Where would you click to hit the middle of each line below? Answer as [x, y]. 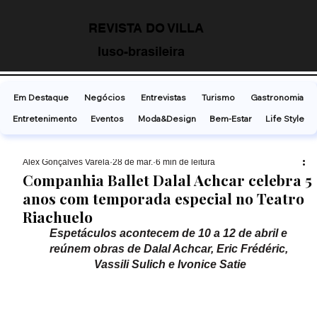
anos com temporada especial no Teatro [164, 198]
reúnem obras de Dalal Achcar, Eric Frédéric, [170, 249]
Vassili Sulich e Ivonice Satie [170, 265]
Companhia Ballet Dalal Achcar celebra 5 [168, 180]
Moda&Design [167, 119]
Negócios [105, 98]
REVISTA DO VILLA [146, 28]
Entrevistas [163, 98]
